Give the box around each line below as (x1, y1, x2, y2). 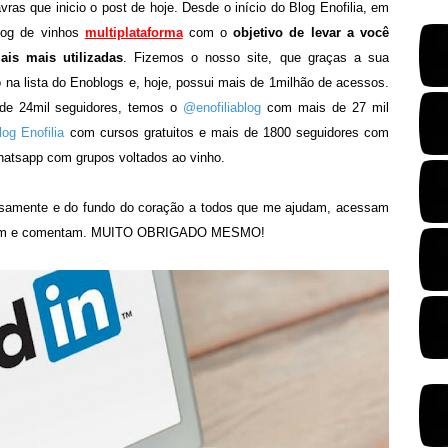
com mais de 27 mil (261, 100, 390, 115)
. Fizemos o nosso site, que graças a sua (122, 50, 390, 65)
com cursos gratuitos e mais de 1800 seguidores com (64, 125, 389, 140)
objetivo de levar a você (233, 25, 389, 40)
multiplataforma (84, 25, 183, 40)
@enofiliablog (183, 100, 262, 115)
